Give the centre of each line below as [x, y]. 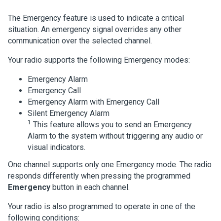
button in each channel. [90, 187]
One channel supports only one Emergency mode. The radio [110, 165]
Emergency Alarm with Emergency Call [93, 102]
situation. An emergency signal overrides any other [95, 29]
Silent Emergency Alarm [69, 113]
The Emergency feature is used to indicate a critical [96, 18]
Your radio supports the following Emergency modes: [99, 60]
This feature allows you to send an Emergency [112, 125]
